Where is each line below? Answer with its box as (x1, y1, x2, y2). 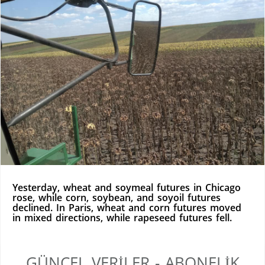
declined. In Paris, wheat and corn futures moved (12, 201, 241, 215)
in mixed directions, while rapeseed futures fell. (12, 211, 232, 225)
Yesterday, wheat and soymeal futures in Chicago (12, 181, 241, 195)
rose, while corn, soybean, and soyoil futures (12, 191, 221, 205)
